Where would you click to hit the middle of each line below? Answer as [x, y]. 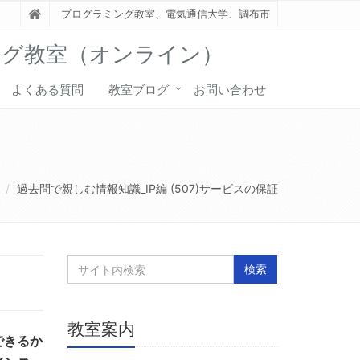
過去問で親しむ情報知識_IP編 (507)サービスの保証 [147, 188]
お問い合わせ [230, 89]
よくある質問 [47, 89]
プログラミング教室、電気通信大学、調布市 [165, 14]
